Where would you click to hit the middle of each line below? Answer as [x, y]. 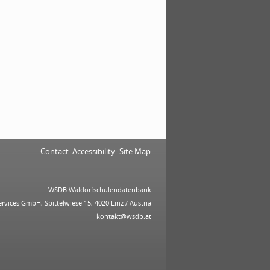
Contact [54, 151]
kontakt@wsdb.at [124, 216]
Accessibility [94, 151]
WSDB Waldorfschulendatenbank [100, 189]
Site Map [135, 151]
